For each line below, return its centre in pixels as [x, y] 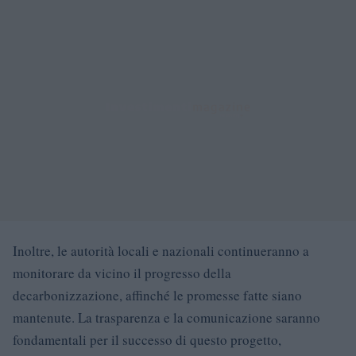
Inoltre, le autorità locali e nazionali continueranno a [161, 250]
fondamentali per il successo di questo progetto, [147, 339]
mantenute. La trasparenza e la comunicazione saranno [166, 317]
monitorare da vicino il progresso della [122, 273]
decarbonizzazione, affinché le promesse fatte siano [157, 295]
